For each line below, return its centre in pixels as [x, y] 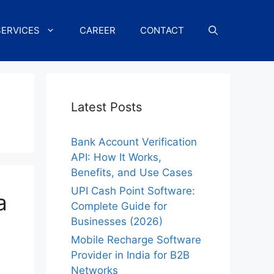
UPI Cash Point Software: [133, 191]
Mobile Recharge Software [136, 240]
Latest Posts [106, 107]
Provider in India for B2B [130, 255]
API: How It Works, [116, 157]
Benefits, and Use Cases [132, 172]
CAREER [98, 30]
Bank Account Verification [134, 142]
